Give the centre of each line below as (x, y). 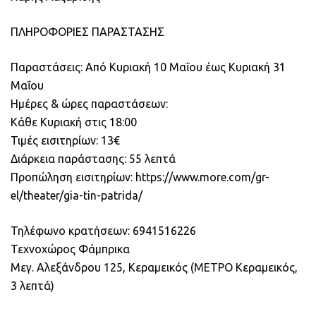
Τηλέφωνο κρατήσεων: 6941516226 (103, 231)
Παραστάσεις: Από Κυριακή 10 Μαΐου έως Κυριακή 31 (148, 67)
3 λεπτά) (32, 286)
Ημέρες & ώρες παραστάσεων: (89, 104)
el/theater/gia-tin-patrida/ (77, 195)
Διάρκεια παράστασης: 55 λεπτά (93, 159)
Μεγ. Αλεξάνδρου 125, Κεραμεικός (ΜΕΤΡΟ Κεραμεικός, (154, 267)
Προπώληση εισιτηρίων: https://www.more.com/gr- (140, 177)
